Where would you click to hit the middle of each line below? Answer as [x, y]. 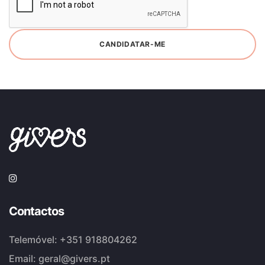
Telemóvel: [34, 240]
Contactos [36, 211]
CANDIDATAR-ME [132, 44]
